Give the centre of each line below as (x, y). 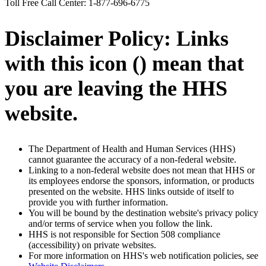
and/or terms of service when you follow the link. (121, 224)
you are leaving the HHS (116, 89)
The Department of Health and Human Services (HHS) (132, 149)
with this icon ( (72, 64)
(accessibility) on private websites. (92, 245)
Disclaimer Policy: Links (117, 39)
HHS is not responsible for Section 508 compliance (124, 235)
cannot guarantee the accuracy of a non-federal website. (132, 160)
